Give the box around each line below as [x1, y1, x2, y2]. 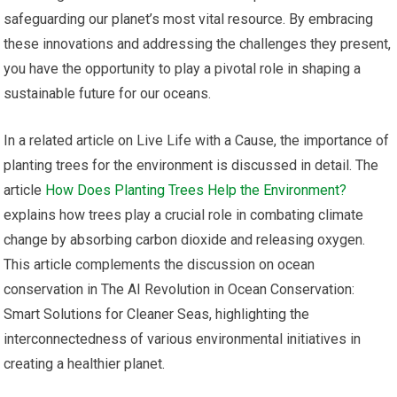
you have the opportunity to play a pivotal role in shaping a [4, 59, 362, 77]
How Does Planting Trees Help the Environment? [45, 181, 347, 198]
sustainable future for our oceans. [4, 84, 212, 102]
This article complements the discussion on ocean [4, 255, 315, 273]
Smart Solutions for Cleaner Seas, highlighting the [4, 305, 310, 323]
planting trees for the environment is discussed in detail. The [4, 156, 379, 174]
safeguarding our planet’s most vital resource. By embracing [4, 10, 374, 27]
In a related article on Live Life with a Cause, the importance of [4, 131, 390, 149]
